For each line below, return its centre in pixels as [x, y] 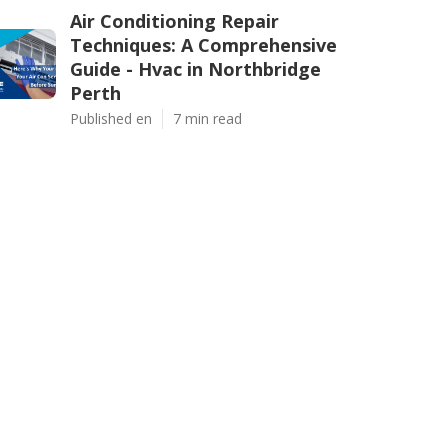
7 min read [207, 118]
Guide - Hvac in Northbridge [195, 69]
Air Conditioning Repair [174, 21]
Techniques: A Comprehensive [203, 45]
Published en [111, 118]
